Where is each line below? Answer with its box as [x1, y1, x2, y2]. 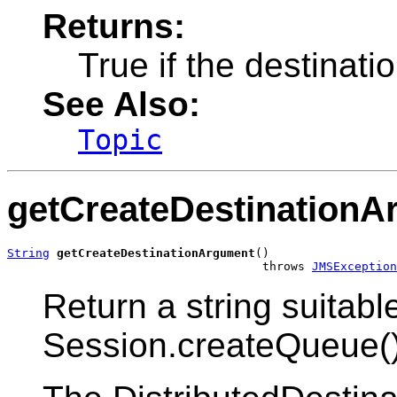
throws [7, 260, 312, 274]
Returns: [43, 6, 185, 45]
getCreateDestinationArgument [57, 246, 255, 261]
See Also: [43, 84, 200, 123]
